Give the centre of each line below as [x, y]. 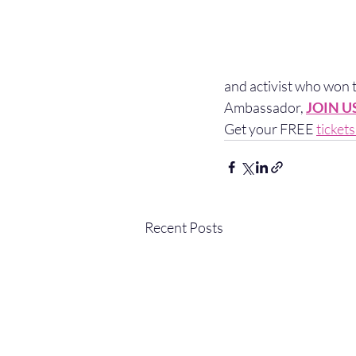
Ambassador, [265, 107]
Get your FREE [270, 129]
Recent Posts [184, 227]
